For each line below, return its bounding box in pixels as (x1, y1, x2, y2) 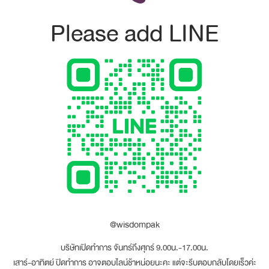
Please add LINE (50, 21, 219, 50)
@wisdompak (109, 220, 160, 231)
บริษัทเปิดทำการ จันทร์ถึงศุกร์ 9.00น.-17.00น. (61, 243, 208, 253)
